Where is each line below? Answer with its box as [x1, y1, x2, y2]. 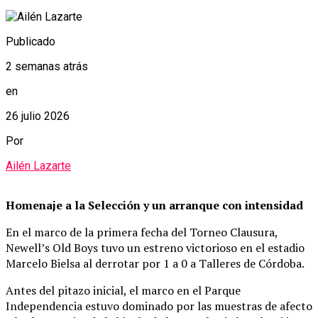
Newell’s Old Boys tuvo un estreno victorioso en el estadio [6, 240, 305, 256]
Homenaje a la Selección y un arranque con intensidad [6, 197, 303, 214]
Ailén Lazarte [6, 159, 71, 173]
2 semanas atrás [6, 60, 88, 74]
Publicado [6, 35, 55, 49]
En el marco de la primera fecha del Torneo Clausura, [6, 224, 278, 241]
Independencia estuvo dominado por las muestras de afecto [6, 298, 312, 314]
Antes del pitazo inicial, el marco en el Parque [6, 283, 241, 299]
